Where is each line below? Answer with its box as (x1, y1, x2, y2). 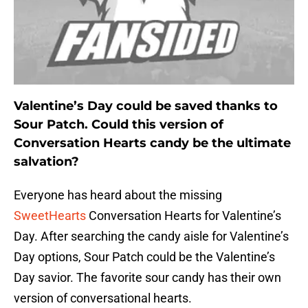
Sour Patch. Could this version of (14, 117, 223, 133)
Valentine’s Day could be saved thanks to (14, 98, 278, 114)
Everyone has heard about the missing (14, 188, 222, 203)
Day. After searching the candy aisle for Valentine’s (14, 229, 289, 244)
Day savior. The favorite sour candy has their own (14, 270, 281, 285)
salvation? (14, 154, 79, 170)
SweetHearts (14, 208, 86, 223)
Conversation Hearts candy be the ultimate (14, 135, 291, 151)
